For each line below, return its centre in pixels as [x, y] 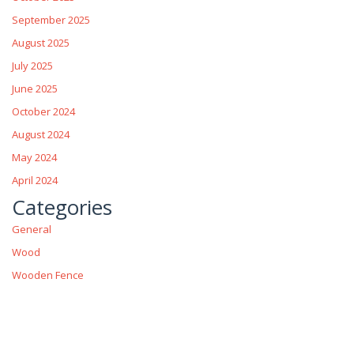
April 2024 [35, 181]
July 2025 [32, 66]
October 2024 [43, 112]
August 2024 [41, 135]
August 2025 [41, 43]
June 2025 [35, 89]
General [32, 230]
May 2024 [34, 158]
